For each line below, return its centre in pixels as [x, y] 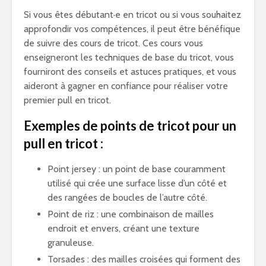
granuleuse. [71, 243]
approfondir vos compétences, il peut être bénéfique [132, 29]
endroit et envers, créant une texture [123, 228]
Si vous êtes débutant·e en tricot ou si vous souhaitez [132, 15]
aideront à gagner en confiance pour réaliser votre [126, 86]
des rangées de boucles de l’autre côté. [127, 197]
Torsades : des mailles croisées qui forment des [144, 259]
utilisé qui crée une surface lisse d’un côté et [137, 183]
